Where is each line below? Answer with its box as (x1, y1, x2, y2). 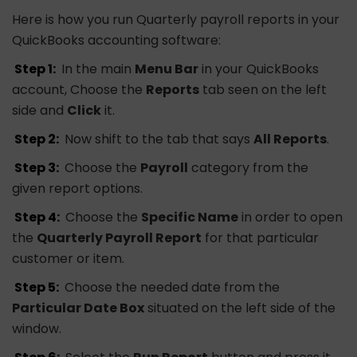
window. (12, 320, 61, 339)
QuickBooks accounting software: (12, 31, 221, 50)
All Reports (253, 130, 328, 149)
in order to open (238, 208, 343, 227)
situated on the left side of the (144, 299, 335, 318)
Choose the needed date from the (61, 278, 280, 297)
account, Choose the (12, 80, 146, 100)
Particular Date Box (12, 299, 144, 318)
